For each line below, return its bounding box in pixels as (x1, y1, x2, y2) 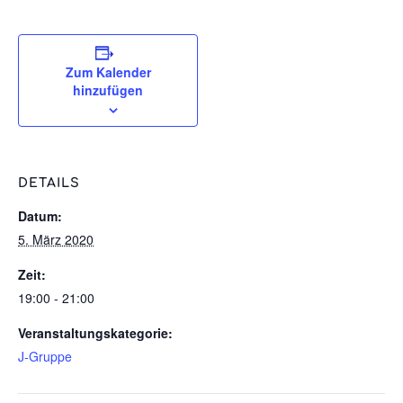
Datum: (18, 207, 62, 225)
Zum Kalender (65, 63, 151, 81)
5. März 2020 (18, 230, 94, 248)
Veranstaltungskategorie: (18, 324, 173, 342)
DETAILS (18, 176, 80, 190)
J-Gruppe (18, 347, 72, 365)
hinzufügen (73, 81, 143, 99)
